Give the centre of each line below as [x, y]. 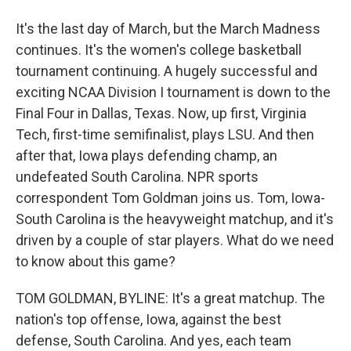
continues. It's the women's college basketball [159, 50]
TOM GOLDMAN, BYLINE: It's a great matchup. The [170, 298]
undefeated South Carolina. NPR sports [137, 177]
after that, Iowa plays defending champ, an [147, 156]
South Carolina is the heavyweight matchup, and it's [175, 219]
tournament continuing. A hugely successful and [166, 71]
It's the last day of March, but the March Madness [168, 29]
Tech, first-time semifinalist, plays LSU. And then [165, 134]
